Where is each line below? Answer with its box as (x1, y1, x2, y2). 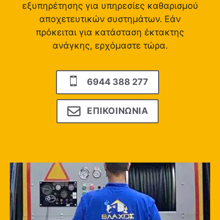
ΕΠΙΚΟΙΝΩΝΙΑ (87, 106, 148, 116)
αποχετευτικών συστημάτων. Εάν (39, 13, 181, 24)
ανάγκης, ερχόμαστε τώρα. (52, 40, 168, 51)
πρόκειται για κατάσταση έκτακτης (36, 27, 184, 37)
